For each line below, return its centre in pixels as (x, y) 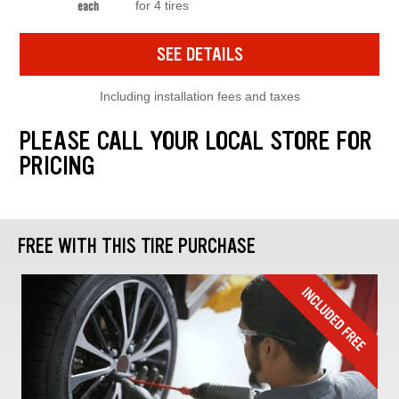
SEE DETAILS (199, 54)
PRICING (57, 165)
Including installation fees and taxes (199, 96)
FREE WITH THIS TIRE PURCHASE (137, 246)
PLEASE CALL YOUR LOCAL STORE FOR (195, 140)
